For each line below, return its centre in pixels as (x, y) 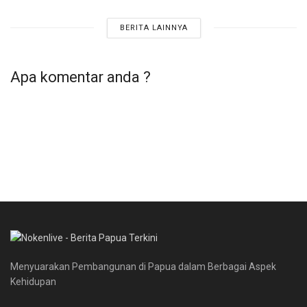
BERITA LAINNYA (153, 27)
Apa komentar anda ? (81, 77)
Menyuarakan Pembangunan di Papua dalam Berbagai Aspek (143, 266)
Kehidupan (33, 281)
